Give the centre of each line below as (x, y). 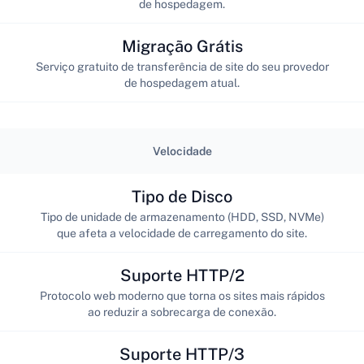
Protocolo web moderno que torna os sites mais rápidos (182, 295)
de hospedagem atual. (182, 82)
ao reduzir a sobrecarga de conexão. (182, 312)
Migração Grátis (182, 46)
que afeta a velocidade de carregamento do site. (182, 233)
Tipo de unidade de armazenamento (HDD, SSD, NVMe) (182, 217)
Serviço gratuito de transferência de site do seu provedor (182, 66)
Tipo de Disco (182, 196)
